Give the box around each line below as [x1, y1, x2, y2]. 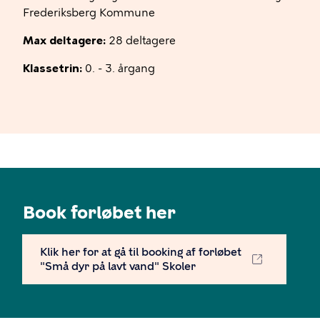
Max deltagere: [23, 34, 106, 47]
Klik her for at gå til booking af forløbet [40, 245, 241, 259]
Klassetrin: [23, 61, 82, 75]
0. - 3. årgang [82, 61, 155, 75]
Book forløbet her [23, 201, 176, 223]
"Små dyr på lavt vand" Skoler [40, 259, 196, 273]
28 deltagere [106, 34, 176, 47]
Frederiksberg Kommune [23, 6, 155, 19]
